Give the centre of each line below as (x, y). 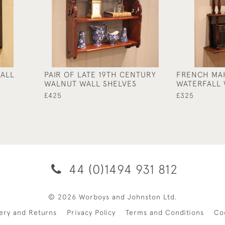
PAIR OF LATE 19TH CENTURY (100, 74)
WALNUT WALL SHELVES (90, 83)
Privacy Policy (91, 212)
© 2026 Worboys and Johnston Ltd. (113, 197)
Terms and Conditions (165, 212)
